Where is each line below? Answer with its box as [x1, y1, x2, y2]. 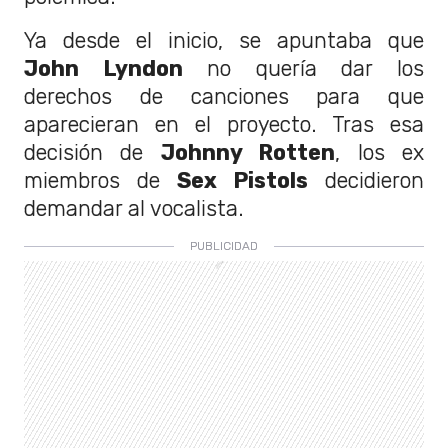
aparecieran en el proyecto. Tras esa [24, 112, 424, 138]
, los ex [335, 140, 425, 166]
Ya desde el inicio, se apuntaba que [24, 28, 424, 54]
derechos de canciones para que [24, 84, 424, 110]
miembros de [24, 168, 177, 194]
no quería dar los [182, 56, 425, 82]
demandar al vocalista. [24, 196, 244, 222]
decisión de [24, 140, 161, 166]
